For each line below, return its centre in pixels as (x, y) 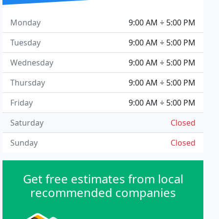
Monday (26, 22)
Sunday (24, 143)
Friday (22, 103)
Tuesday (26, 43)
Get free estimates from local (103, 179)
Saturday (27, 123)
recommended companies (103, 192)
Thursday (28, 83)
